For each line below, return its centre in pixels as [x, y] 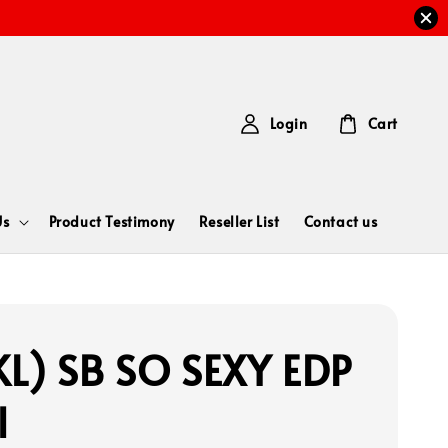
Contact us [340, 221]
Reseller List [239, 221]
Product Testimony [111, 221]
